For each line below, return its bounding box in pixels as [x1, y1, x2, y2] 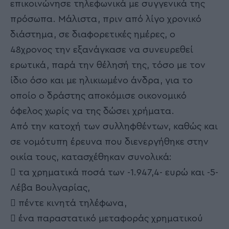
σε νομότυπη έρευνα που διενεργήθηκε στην [10, 136, 209, 146]
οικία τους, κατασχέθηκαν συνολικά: [10, 152, 172, 162]
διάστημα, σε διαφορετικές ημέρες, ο [10, 29, 175, 39]
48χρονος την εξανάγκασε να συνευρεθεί [10, 44, 193, 54]
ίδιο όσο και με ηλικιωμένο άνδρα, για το [10, 75, 193, 85]
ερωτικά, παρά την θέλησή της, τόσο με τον [10, 60, 205, 70]
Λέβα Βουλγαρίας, [10, 182, 90, 192]
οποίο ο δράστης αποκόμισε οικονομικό [10, 90, 187, 100]
